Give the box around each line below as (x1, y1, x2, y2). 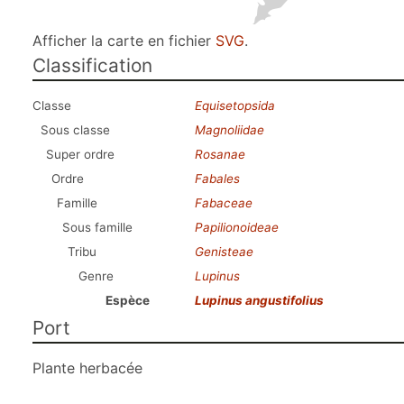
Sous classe (41, 123, 110, 137)
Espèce (106, 293, 150, 308)
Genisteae (195, 244, 253, 259)
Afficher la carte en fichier (32, 32, 216, 50)
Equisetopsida (195, 98, 275, 113)
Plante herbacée (32, 359, 142, 377)
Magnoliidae (195, 123, 264, 137)
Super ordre (46, 147, 115, 161)
